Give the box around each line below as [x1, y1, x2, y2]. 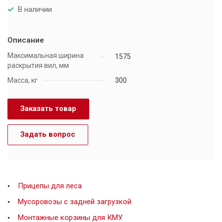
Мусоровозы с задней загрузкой [18, 197, 131, 207]
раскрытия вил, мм [7, 61, 69, 70]
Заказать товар [20, 104, 76, 113]
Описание [7, 36, 44, 45]
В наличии [18, 4, 52, 14]
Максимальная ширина [7, 52, 84, 60]
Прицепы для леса [18, 181, 82, 191]
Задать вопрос [20, 130, 75, 139]
